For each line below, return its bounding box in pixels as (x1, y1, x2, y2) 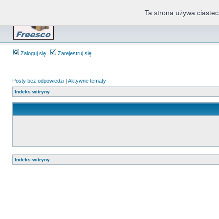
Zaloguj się (19, 50, 46, 56)
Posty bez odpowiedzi (12, 78, 64, 84)
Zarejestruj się (56, 50, 91, 56)
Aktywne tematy (68, 78, 106, 84)
